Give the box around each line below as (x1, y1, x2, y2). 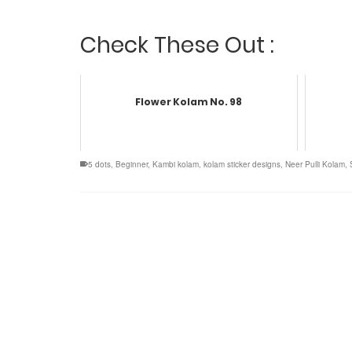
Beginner (115, 158, 148, 170)
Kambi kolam (152, 158, 199, 170)
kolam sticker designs (203, 158, 280, 170)
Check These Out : (80, 30, 274, 60)
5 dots (88, 158, 111, 170)
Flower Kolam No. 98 (135, 94, 243, 108)
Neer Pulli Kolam (285, 158, 345, 170)
